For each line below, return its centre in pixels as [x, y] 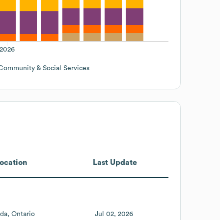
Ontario [23, 214]
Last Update [115, 162]
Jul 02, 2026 [114, 214]
